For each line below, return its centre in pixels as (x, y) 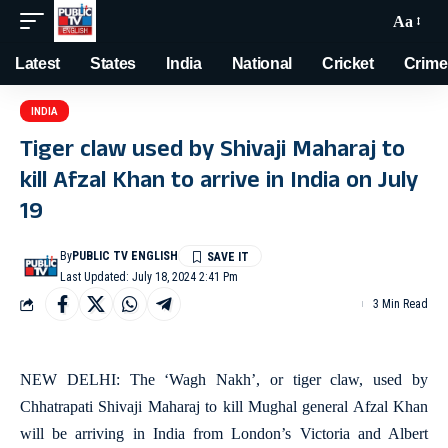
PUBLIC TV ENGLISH (125, 256)
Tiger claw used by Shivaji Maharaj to (212, 152)
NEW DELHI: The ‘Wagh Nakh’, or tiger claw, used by (224, 379)
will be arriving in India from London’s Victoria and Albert (224, 433)
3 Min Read (400, 304)
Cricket (348, 63)
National (262, 63)
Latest (38, 63)
